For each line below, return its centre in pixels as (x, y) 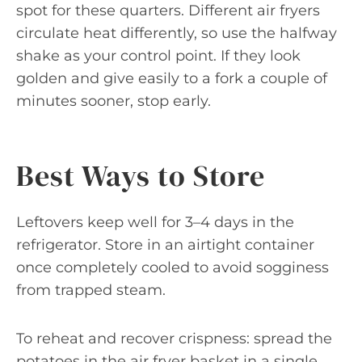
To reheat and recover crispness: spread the (174, 339)
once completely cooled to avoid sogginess (173, 267)
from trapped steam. (91, 290)
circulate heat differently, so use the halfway (177, 33)
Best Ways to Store (141, 176)
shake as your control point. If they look (158, 56)
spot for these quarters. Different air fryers (168, 11)
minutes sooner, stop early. (114, 101)
